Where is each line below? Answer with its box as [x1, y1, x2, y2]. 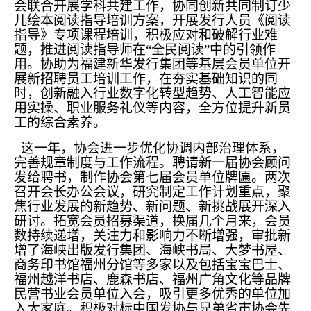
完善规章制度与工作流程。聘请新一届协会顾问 [14, 155, 291, 170]
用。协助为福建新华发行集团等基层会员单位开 [14, 57, 291, 72]
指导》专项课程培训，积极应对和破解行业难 [14, 28, 278, 42]
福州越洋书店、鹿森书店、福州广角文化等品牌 [14, 272, 291, 287]
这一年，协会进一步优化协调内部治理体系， [14, 141, 285, 155]
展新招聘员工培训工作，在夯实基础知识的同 [14, 72, 278, 86]
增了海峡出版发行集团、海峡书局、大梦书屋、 [14, 243, 291, 258]
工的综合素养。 [14, 115, 106, 130]
